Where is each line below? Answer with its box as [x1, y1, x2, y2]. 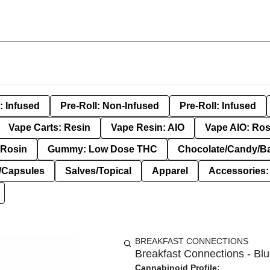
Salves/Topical [65, 166, 131, 176]
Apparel [152, 166, 188, 176]
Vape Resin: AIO [111, 122, 184, 133]
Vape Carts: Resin [8, 122, 90, 133]
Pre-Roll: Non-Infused [60, 101, 159, 111]
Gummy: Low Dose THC [48, 144, 157, 154]
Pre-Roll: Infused [180, 101, 256, 111]
